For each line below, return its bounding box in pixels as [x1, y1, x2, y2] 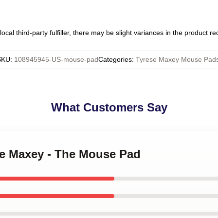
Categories [98, 55, 132, 63]
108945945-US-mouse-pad [14, 55, 98, 63]
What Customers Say [51, 101, 167, 114]
